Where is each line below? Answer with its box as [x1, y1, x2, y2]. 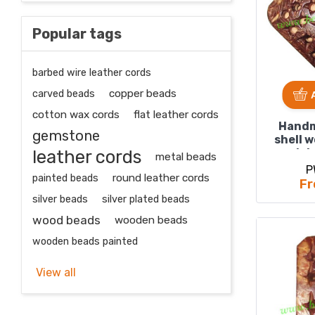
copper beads [109, 87, 176, 100]
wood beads [32, 213, 101, 227]
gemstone [32, 127, 100, 144]
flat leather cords [134, 108, 219, 121]
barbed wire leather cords [32, 66, 151, 79]
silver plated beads [102, 193, 190, 205]
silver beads [32, 193, 88, 205]
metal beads [155, 150, 217, 163]
